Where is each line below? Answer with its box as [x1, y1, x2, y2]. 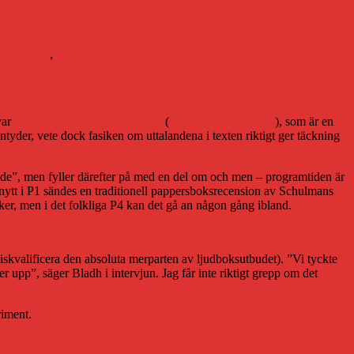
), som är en [275, 115, 333, 129]
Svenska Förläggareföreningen [56, 47, 209, 62]
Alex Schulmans [13, 115, 99, 129]
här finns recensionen [169, 115, 275, 129]
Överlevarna [99, 115, 162, 129]
